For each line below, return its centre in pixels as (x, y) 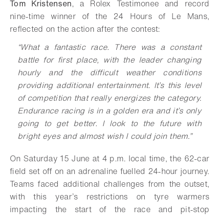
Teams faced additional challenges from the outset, (109, 184)
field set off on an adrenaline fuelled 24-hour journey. (109, 171)
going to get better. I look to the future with (109, 123)
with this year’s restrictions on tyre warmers (109, 197)
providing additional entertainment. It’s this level (109, 85)
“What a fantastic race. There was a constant (109, 47)
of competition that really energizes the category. (109, 98)
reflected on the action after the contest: (85, 29)
